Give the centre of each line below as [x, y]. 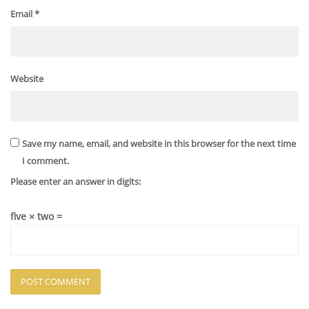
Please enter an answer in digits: [76, 182]
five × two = [36, 217]
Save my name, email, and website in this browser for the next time [159, 144]
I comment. [45, 161]
